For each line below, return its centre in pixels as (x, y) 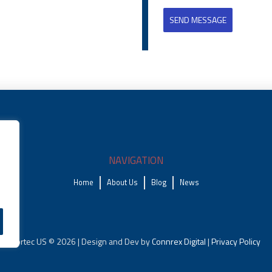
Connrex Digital (179, 242)
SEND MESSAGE (198, 20)
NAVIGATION (136, 161)
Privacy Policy (236, 242)
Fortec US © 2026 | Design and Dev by (81, 242)
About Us (122, 183)
